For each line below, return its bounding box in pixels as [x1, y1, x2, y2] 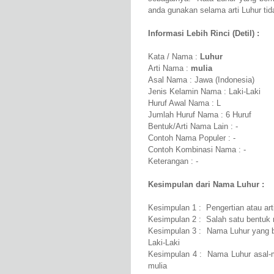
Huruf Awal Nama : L [148, 98, 221, 108]
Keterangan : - [148, 157, 198, 166]
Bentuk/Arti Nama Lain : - [148, 122, 238, 131]
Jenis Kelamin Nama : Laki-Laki [148, 87, 261, 97]
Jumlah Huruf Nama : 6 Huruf [148, 110, 251, 120]
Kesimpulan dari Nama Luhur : [148, 180, 264, 190]
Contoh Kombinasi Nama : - [148, 145, 246, 155]
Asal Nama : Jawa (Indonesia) [148, 75, 254, 85]
